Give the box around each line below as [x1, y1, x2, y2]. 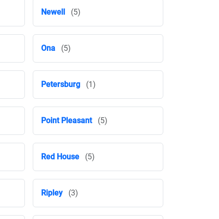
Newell [41, 7, 65, 17]
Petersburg [41, 80, 80, 89]
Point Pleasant [41, 116, 92, 125]
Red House [41, 152, 79, 161]
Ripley [41, 188, 63, 197]
